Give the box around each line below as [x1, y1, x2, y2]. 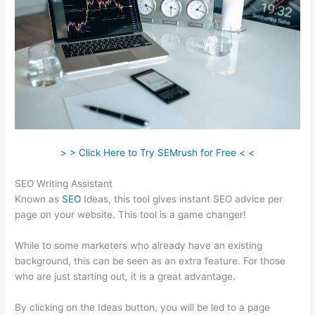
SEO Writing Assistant [15, 177, 113, 189]
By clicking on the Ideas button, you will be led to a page [15, 301, 271, 313]
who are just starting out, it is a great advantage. [15, 270, 236, 282]
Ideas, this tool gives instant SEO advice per [81, 193, 283, 205]
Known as [15, 193, 63, 205]
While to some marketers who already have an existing [15, 239, 263, 251]
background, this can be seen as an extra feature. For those [15, 255, 286, 266]
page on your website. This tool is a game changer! [15, 208, 247, 220]
